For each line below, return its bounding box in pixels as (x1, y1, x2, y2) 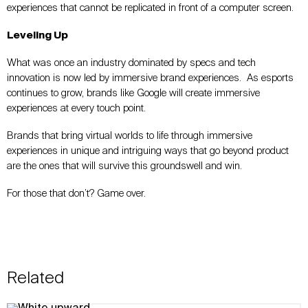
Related (7, 269, 64, 287)
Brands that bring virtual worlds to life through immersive (7, 130, 252, 141)
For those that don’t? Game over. (7, 188, 146, 199)
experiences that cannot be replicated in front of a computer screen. (7, 2, 294, 13)
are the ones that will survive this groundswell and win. (7, 160, 242, 171)
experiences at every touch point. (7, 102, 146, 113)
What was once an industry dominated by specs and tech (7, 57, 256, 68)
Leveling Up (7, 30, 68, 41)
